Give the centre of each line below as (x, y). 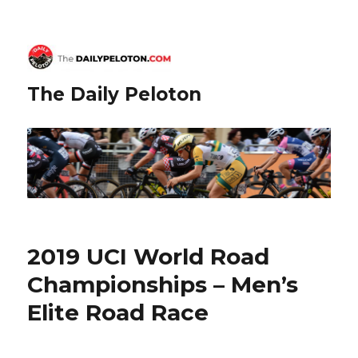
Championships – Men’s (163, 285)
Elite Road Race (118, 313)
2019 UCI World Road (149, 257)
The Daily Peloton (115, 94)
